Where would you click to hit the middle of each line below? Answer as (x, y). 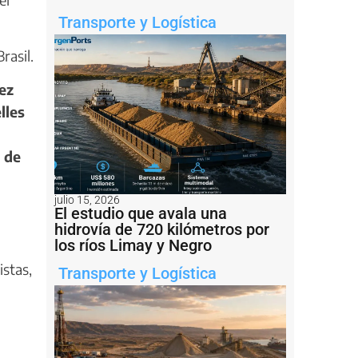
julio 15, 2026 (87, 199)
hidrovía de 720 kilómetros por (162, 229)
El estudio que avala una (141, 213)
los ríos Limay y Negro (133, 245)
